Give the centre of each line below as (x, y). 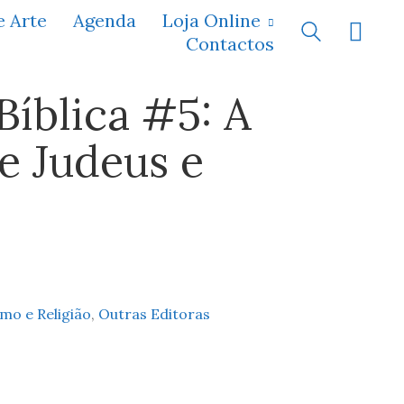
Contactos (230, 43)
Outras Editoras (154, 314)
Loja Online (211, 20)
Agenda (105, 20)
